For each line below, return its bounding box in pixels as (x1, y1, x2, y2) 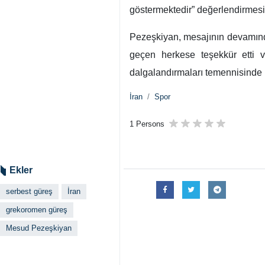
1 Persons (130, 119, 164, 128)
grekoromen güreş (6, 205, 67, 214)
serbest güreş (6, 187, 53, 196)
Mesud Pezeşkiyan (6, 224, 72, 232)
